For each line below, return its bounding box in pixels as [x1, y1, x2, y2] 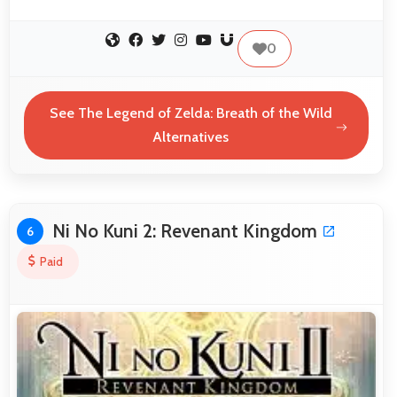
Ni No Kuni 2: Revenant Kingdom [52, 219, 317, 242]
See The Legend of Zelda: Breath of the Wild [49, 105, 332, 122]
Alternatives [152, 128, 230, 146]
